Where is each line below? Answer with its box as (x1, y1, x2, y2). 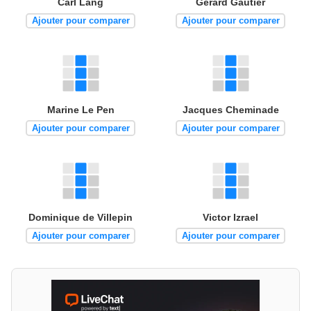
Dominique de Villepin (28, 212, 133, 223)
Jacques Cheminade (182, 104, 279, 116)
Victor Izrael (203, 212, 258, 223)
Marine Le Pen (47, 104, 115, 116)
